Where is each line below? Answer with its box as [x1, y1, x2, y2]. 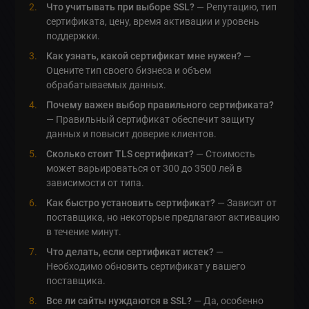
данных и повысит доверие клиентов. [46, 128, 217, 139]
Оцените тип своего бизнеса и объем [46, 64, 212, 76]
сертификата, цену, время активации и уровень [46, 15, 260, 27]
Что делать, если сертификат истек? [46, 246, 215, 257]
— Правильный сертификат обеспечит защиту [46, 113, 255, 125]
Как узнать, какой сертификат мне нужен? [46, 50, 242, 61]
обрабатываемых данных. [46, 79, 167, 90]
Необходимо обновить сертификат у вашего [46, 260, 246, 272]
